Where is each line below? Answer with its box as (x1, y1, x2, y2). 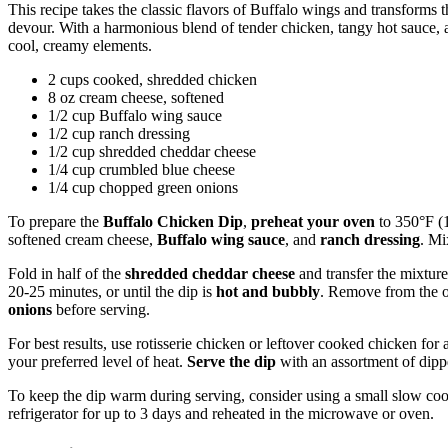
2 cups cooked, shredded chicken (48, 71, 257, 89)
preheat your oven (251, 213, 375, 231)
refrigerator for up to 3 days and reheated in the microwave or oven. (8, 405, 434, 423)
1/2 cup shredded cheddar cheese (48, 143, 256, 161)
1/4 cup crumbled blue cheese (48, 161, 235, 179)
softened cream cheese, (8, 231, 157, 249)
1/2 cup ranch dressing (48, 125, 190, 143)
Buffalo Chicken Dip (103, 213, 243, 231)
